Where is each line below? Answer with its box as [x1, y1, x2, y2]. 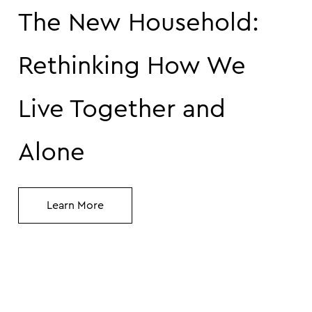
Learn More [47, 200, 104, 212]
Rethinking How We [18, 54, 246, 79]
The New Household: [18, 10, 259, 36]
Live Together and [18, 97, 226, 123]
